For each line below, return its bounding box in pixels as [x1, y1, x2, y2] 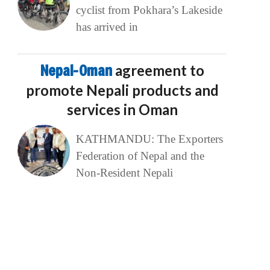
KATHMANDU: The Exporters [75, 133, 223, 146]
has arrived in [75, 20, 138, 34]
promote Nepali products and [25, 81, 219, 99]
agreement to [115, 61, 204, 80]
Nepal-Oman [40, 61, 115, 81]
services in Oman [66, 101, 178, 119]
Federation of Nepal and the [75, 149, 204, 163]
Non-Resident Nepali [75, 166, 173, 180]
